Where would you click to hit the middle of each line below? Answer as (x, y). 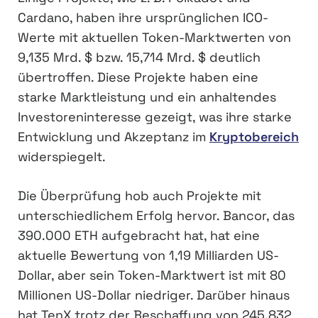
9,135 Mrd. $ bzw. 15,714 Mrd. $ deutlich (139, 57)
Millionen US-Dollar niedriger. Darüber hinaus (154, 295)
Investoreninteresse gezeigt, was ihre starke (155, 117)
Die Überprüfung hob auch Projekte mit (139, 196)
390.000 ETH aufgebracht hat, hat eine (139, 236)
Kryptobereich (254, 137)
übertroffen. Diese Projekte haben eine (138, 77)
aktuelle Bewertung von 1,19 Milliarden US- (148, 256)
